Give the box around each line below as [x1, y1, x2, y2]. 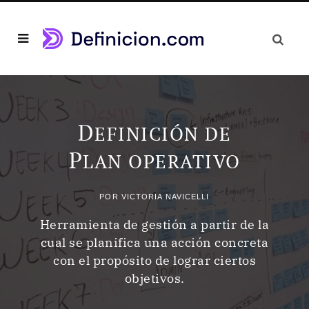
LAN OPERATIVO [83, 148, 241, 174]
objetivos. [124, 270, 185, 286]
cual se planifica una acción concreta [40, 234, 269, 250]
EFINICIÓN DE [94, 121, 232, 146]
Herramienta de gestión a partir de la [39, 216, 270, 232]
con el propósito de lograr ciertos [53, 252, 256, 268]
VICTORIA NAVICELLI [121, 192, 210, 201]
